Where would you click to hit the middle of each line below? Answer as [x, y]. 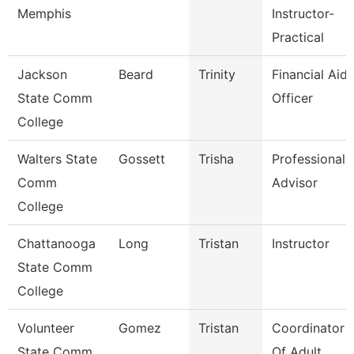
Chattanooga [56, 243]
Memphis [44, 13]
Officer [292, 98]
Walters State [57, 159]
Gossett [142, 159]
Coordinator [308, 328]
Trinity [217, 74]
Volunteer [46, 328]
